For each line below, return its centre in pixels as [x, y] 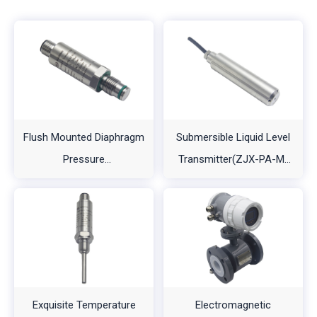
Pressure [84, 159]
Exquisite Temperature [84, 305]
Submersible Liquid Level [233, 137]
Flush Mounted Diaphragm [84, 137]
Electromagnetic [233, 305]
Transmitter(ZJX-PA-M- [233, 159]
